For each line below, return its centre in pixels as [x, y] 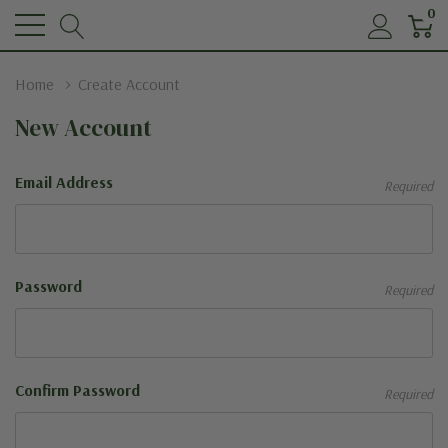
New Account [83, 128]
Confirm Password [77, 390]
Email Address [64, 182]
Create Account [129, 84]
